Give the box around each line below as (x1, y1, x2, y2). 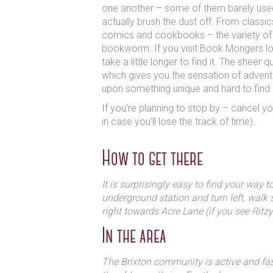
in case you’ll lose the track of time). (102, 116, 255, 127)
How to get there (102, 147, 203, 171)
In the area (102, 225, 166, 249)
